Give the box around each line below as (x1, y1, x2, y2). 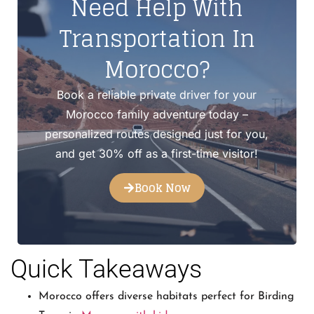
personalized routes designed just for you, (45, 127, 269, 142)
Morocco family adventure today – (65, 107, 248, 122)
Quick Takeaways (11, 254, 202, 285)
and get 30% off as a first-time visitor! (55, 146, 259, 161)
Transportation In (59, 18, 255, 60)
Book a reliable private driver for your (57, 88, 257, 102)
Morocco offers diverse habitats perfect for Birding (39, 291, 294, 303)
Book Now (135, 178, 191, 198)
